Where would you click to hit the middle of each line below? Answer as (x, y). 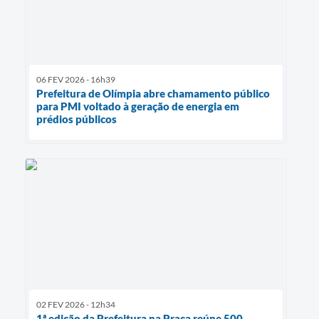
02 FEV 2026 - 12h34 (76, 304)
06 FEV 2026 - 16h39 (76, 79)
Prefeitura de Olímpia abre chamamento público (153, 93)
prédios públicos (77, 119)
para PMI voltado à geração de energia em (138, 106)
